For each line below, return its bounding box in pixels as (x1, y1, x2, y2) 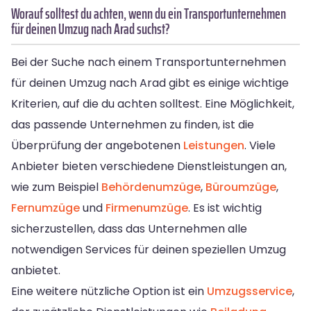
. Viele (244, 137, 276, 153)
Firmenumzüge (106, 199, 188, 216)
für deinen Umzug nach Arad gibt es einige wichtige (11, 74, 289, 91)
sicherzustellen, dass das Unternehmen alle (11, 220, 247, 237)
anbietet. (11, 262, 60, 278)
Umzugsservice (207, 283, 292, 299)
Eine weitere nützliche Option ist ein (11, 283, 207, 299)
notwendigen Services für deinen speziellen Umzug (11, 241, 286, 258)
